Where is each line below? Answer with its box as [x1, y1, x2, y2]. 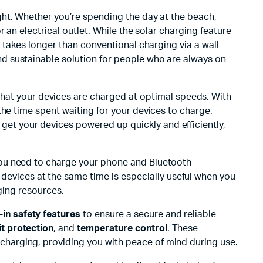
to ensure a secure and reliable [80, 210, 217, 219]
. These [167, 224, 198, 233]
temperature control [77, 224, 167, 233]
